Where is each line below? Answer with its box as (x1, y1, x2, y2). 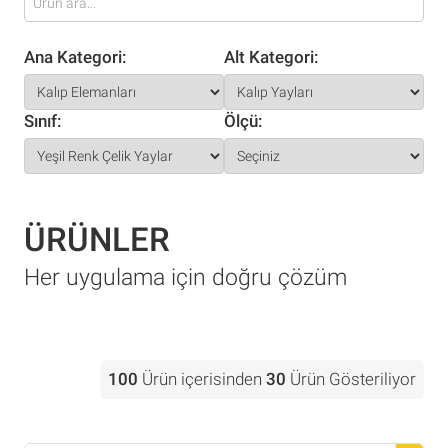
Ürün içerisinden (138, 369, 266, 389)
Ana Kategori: (24, 47, 127, 67)
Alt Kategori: (224, 47, 319, 67)
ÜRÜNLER (24, 220, 170, 259)
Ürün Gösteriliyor (286, 369, 416, 389)
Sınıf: (24, 111, 62, 131)
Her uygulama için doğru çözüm (24, 264, 347, 291)
